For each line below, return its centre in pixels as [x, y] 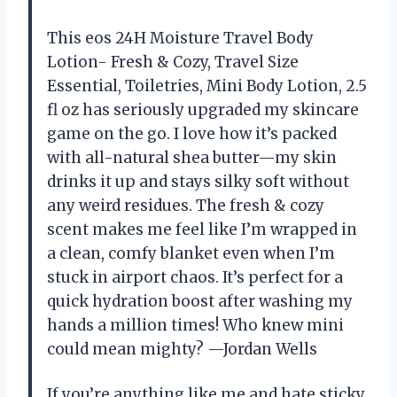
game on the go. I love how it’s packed [192, 133]
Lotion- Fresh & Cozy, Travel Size [173, 62]
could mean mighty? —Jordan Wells [182, 349]
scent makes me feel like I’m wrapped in [202, 229]
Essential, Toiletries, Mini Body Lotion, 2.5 [207, 86]
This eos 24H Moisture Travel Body [180, 38]
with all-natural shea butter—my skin [192, 157]
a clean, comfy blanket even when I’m [191, 253]
